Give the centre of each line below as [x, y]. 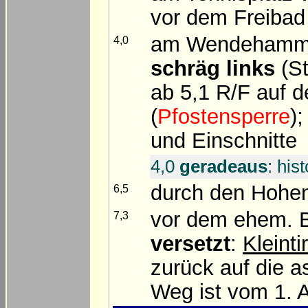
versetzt [190, 243]
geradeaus [223, 166]
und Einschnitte [224, 140]
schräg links [213, 68]
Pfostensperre [224, 116]
